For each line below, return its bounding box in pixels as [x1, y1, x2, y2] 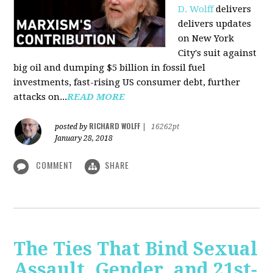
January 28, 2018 [55, 134, 113, 143]
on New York [178, 33, 235, 44]
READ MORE [67, 91, 126, 103]
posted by [55, 122, 90, 132]
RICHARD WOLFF [89, 121, 141, 132]
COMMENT [34, 158, 76, 172]
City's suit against [178, 48, 257, 59]
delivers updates [178, 18, 252, 30]
